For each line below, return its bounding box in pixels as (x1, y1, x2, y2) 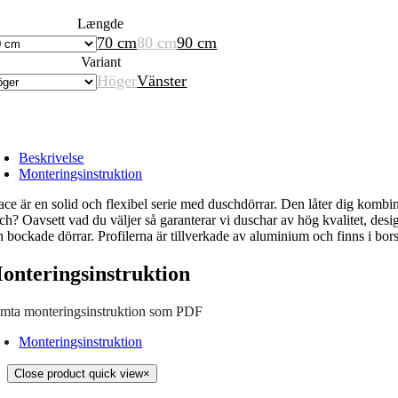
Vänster (137, 72, 187, 90)
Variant (80, 54, 121, 69)
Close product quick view (14, 366, 143, 380)
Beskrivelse (19, 150, 84, 165)
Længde (77, 16, 124, 31)
